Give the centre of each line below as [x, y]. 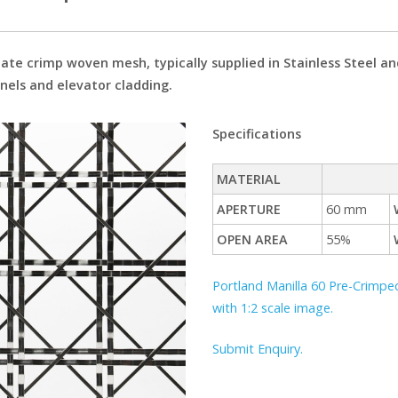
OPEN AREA [253, 240]
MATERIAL [249, 179]
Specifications [257, 133]
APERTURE [249, 210]
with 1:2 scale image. [273, 307]
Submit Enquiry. [258, 349]
